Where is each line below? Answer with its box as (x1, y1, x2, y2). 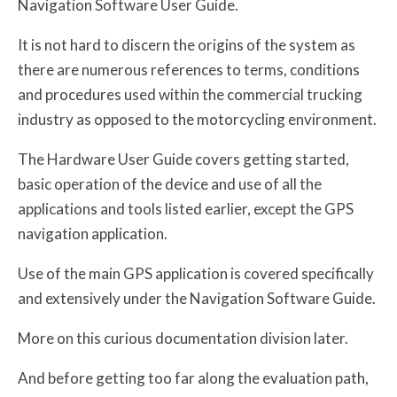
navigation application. (18, 223, 167, 243)
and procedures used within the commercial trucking (18, 84, 362, 104)
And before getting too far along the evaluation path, (18, 368, 369, 387)
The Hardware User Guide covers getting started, (18, 149, 349, 168)
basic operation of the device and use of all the (18, 174, 322, 193)
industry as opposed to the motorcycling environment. (18, 109, 377, 128)
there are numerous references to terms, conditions (18, 59, 360, 79)
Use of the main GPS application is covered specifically (18, 263, 374, 283)
